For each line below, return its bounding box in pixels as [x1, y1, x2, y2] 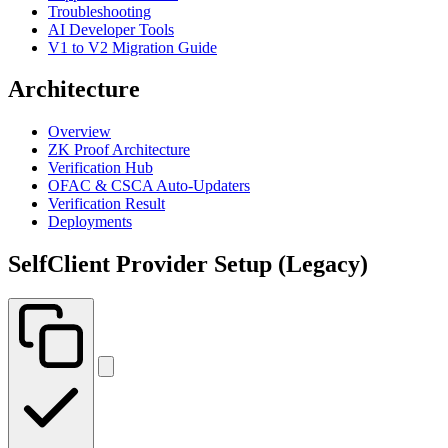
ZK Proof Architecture [48, 141, 190, 159]
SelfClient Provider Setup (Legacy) [8, 251, 368, 278]
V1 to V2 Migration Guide [48, 38, 217, 56]
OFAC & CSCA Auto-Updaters [48, 177, 250, 195]
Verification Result [48, 195, 165, 213]
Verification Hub [48, 159, 153, 177]
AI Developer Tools [48, 20, 174, 38]
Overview [48, 123, 111, 141]
